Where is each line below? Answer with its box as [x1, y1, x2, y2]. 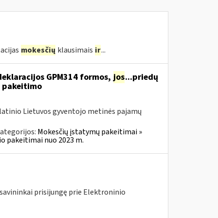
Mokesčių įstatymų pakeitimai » [37, 127, 142, 137]
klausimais [55, 45, 94, 55]
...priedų [125, 71, 158, 83]
